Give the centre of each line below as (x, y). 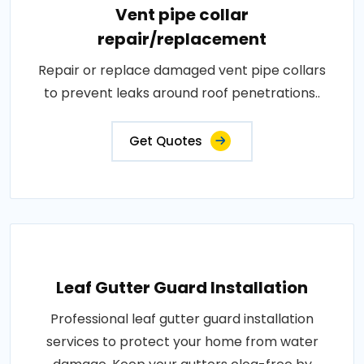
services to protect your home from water (182, 342)
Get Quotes (166, 141)
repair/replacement (182, 39)
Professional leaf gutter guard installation (182, 319)
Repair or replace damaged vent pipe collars (182, 70)
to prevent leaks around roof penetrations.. (182, 93)
